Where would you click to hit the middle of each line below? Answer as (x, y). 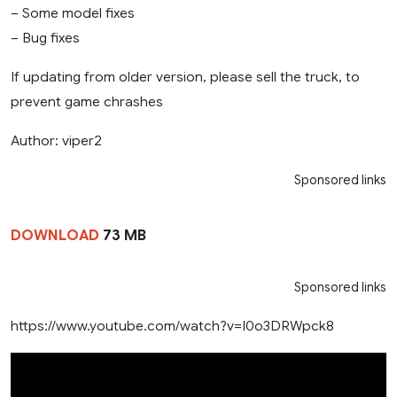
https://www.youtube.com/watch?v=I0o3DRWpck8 (172, 325)
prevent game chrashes (87, 101)
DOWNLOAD (55, 235)
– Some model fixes (73, 12)
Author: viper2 (56, 140)
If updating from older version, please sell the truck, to (185, 76)
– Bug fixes (45, 37)
